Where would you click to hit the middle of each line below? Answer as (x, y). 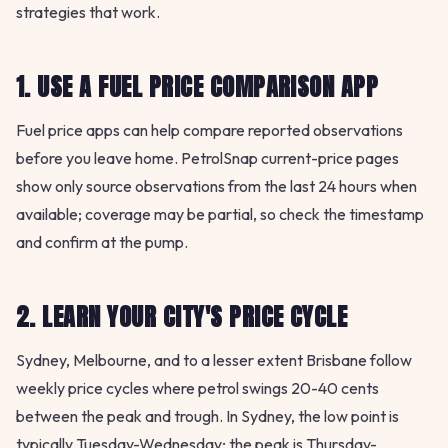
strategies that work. (88, 12)
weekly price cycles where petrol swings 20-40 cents (197, 388)
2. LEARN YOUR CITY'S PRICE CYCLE (182, 317)
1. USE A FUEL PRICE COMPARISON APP (197, 87)
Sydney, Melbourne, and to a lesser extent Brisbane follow (214, 360)
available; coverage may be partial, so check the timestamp (220, 214)
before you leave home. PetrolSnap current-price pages (207, 158)
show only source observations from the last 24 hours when (216, 186)
